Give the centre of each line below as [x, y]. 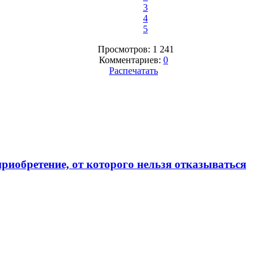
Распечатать [133, 71]
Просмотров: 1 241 [133, 49]
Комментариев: [131, 60]
